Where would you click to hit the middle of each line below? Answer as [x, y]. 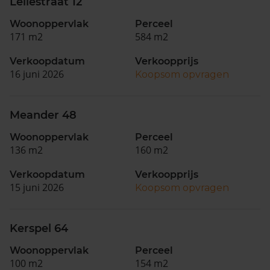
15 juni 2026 [37, 187]
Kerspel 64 [39, 228]
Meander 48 [43, 115]
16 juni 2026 [37, 74]
